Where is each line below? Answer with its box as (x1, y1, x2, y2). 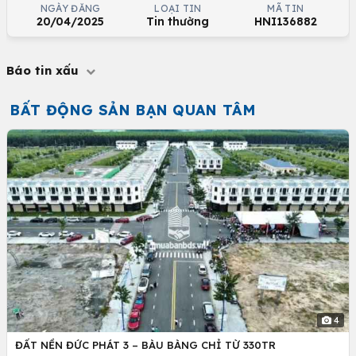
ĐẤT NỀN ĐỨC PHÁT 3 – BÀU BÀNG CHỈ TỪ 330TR (15, 339, 276, 352)
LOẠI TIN (154, 2, 202, 14)
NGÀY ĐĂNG (40, 2, 101, 14)
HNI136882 (253, 14, 317, 29)
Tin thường (146, 14, 210, 29)
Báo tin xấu (6, 63, 83, 78)
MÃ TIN (267, 2, 304, 14)
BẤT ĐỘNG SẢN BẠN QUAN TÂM (10, 101, 256, 119)
